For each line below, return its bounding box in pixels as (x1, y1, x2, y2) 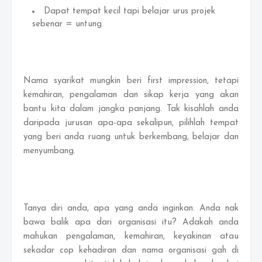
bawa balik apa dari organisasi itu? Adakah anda (23, 218, 239, 227)
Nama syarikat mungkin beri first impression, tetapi (23, 77, 239, 85)
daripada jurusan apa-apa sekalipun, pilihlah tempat (23, 119, 239, 127)
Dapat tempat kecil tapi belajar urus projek (44, 7, 215, 16)
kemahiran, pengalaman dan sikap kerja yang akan (23, 91, 239, 99)
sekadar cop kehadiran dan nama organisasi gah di (23, 246, 239, 255)
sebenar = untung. (32, 20, 104, 29)
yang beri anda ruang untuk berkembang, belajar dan (23, 133, 239, 142)
